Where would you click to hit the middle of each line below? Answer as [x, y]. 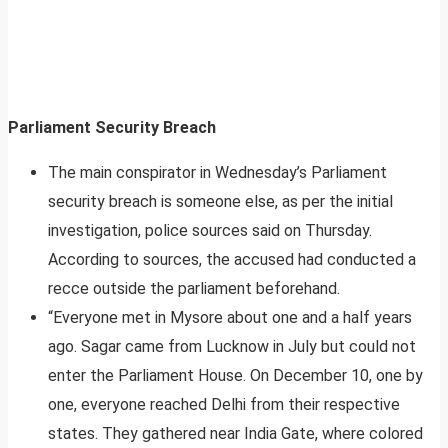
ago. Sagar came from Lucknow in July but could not [232, 347]
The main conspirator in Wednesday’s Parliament [217, 173]
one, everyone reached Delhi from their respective [224, 405]
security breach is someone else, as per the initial [220, 202]
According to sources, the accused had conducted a [232, 260]
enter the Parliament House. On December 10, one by [235, 376]
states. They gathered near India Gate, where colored [235, 434]
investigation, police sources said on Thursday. [210, 231]
